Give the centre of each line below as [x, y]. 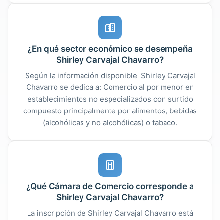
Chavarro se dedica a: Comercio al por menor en [110, 87]
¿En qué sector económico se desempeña [110, 48]
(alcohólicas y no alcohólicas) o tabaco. [110, 122]
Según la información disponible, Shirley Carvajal [110, 75]
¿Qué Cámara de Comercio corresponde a [110, 186]
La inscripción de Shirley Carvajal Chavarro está [110, 213]
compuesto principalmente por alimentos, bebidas [110, 110]
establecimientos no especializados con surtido [110, 99]
